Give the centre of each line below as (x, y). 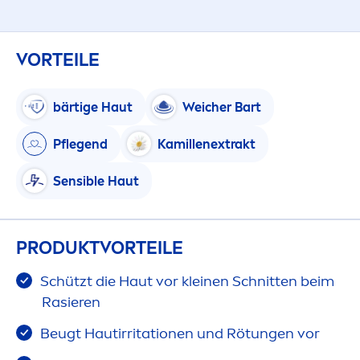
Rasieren (71, 303)
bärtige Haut (93, 107)
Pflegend (80, 144)
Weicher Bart (222, 107)
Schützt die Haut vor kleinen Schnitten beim (186, 282)
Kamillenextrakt (207, 144)
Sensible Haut (96, 181)
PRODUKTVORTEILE (100, 248)
